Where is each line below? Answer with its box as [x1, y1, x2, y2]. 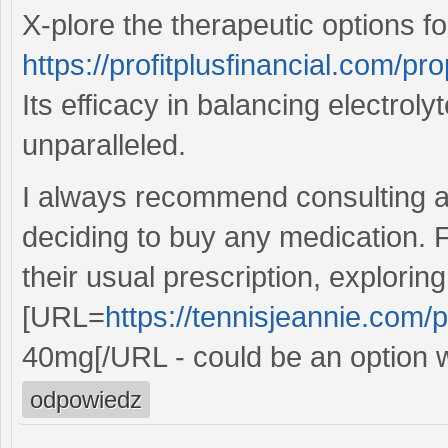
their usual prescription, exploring [22, 260, 446, 293]
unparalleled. [22, 128, 186, 161]
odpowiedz [30, 385, 142, 413]
